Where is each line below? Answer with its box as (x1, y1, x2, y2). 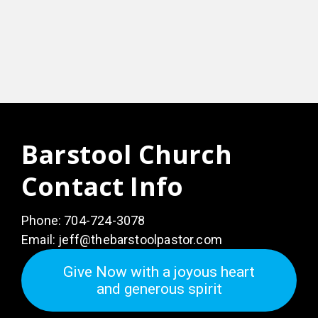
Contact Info (21, 169, 184, 204)
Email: (21, 231, 59, 247)
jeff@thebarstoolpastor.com (58, 231, 222, 247)
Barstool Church (21, 137, 232, 172)
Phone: (21, 212, 65, 228)
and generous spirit (96, 280, 222, 297)
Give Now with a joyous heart (63, 263, 255, 280)
